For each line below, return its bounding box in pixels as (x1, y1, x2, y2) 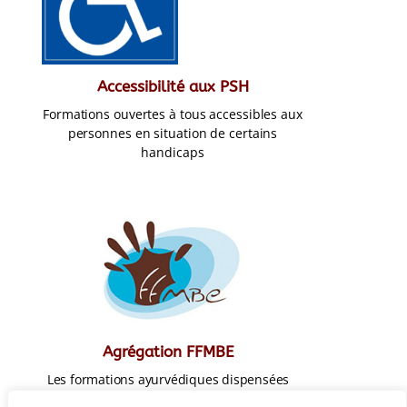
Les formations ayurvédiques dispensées (46, 371, 290, 389)
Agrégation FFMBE (103, 342, 233, 362)
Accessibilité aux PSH (96, 76, 249, 95)
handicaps (141, 143, 204, 161)
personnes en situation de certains (67, 124, 278, 142)
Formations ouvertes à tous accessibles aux (43, 104, 303, 123)
